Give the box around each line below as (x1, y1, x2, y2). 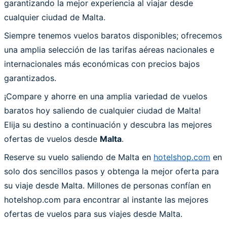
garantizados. (4, 72, 56, 83)
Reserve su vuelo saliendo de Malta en (4, 152, 154, 162)
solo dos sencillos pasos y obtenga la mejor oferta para (4, 166, 219, 176)
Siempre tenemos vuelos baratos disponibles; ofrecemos (4, 30, 222, 41)
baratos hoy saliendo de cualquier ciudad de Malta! (4, 105, 201, 116)
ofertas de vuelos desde (4, 133, 100, 144)
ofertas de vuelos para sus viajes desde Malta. (4, 208, 182, 219)
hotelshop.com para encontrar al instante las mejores (4, 194, 208, 205)
